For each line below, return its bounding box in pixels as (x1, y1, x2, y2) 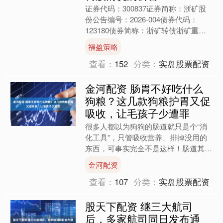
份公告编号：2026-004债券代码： (85, 14, 198, 25)
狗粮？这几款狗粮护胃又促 (85, 93, 211, 109)
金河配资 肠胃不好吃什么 (85, 81, 204, 96)
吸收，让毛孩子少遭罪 (85, 106, 190, 121)
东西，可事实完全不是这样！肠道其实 (85, 143, 213, 154)
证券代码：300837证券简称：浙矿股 (85, 3, 207, 14)
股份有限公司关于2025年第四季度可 (85, 36, 206, 47)
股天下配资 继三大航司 (85, 199, 193, 214)
